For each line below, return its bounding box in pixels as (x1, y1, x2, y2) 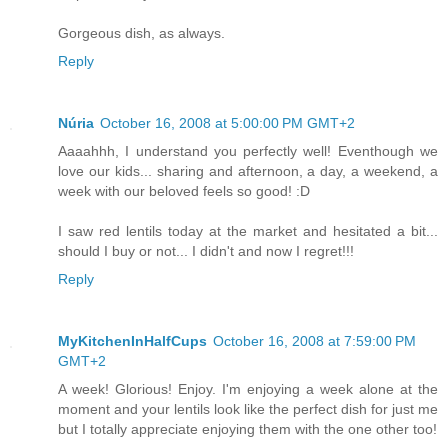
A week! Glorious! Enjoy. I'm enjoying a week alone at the (58, 380, 438, 397)
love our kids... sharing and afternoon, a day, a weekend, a (58, 162, 438, 179)
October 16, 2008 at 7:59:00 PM (213, 332, 416, 349)
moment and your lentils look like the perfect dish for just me (58, 400, 438, 417)
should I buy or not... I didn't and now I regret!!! (58, 242, 354, 259)
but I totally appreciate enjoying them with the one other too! (58, 420, 437, 437)
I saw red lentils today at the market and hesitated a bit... (58, 222, 438, 239)
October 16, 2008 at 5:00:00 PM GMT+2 (100, 114, 355, 131)
